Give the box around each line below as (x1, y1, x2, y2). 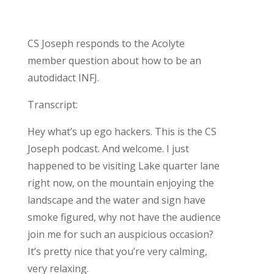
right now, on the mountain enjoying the (27, 176, 214, 190)
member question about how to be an (27, 53, 201, 67)
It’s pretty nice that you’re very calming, (27, 244, 207, 258)
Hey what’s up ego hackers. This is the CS (27, 124, 217, 138)
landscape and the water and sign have (27, 193, 206, 207)
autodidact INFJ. (27, 70, 99, 84)
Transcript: (27, 97, 78, 111)
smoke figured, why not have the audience (27, 210, 221, 224)
